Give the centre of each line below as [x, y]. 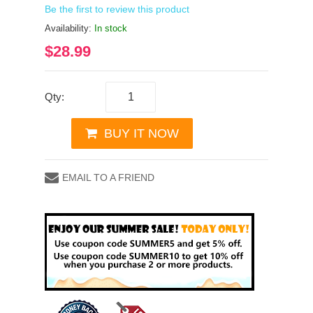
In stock [111, 28]
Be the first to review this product [117, 9]
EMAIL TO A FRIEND [108, 177]
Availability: [70, 28]
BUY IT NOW [141, 133]
